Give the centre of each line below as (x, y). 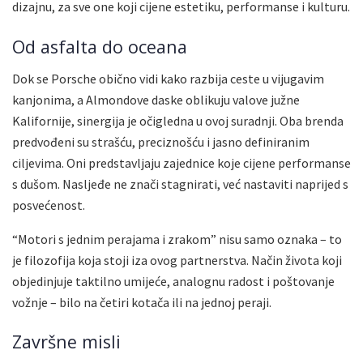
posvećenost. (49, 205)
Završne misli (66, 342)
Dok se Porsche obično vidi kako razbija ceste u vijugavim (168, 78)
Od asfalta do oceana (100, 47)
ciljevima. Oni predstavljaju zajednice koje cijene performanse (181, 162)
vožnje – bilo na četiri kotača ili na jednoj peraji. (142, 302)
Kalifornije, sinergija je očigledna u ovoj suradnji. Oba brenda (178, 120)
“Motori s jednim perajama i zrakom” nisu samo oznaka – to (177, 239)
